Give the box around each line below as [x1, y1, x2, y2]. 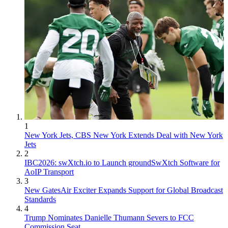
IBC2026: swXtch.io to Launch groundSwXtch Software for [24, 158, 220, 167]
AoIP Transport [24, 167, 74, 177]
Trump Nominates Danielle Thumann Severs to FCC [24, 213, 194, 222]
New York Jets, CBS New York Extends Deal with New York [24, 131, 223, 140]
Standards [24, 195, 56, 204]
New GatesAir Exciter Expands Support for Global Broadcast [24, 186, 223, 195]
